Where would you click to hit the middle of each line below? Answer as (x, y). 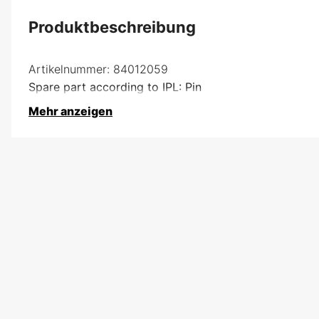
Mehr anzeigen (70, 111)
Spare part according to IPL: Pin (115, 87)
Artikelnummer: (69, 69)
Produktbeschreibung (112, 27)
